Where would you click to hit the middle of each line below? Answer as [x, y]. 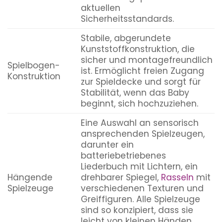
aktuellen [100, 8]
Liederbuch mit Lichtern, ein [139, 166]
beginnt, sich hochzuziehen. [139, 103]
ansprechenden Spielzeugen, [142, 134]
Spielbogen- [34, 65]
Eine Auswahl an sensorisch [139, 123]
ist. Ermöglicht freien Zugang [142, 71]
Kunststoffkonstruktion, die [138, 49]
